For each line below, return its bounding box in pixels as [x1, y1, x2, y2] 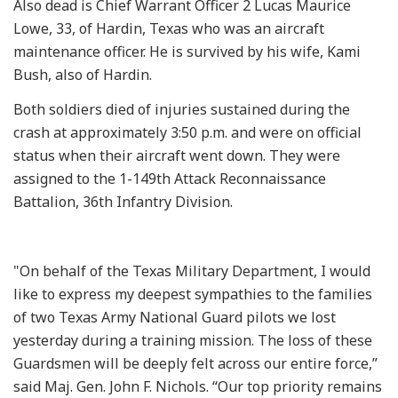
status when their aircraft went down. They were [13, 145, 340, 165]
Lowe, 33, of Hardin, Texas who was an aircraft [13, 18, 324, 38]
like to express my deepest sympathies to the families [13, 283, 372, 304]
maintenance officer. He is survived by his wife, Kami [13, 41, 361, 61]
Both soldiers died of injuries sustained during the [13, 99, 350, 119]
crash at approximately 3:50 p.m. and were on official [13, 122, 362, 142]
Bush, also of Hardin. [13, 64, 152, 84]
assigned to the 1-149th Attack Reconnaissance [13, 168, 326, 188]
